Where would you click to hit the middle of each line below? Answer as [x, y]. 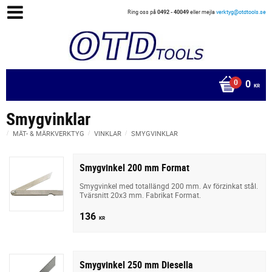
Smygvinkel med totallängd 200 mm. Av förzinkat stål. [169, 185]
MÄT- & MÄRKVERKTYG [49, 133]
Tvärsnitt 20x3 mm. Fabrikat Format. [140, 195]
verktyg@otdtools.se [241, 12]
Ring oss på [142, 12]
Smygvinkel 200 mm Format [134, 167]
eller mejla [202, 12]
